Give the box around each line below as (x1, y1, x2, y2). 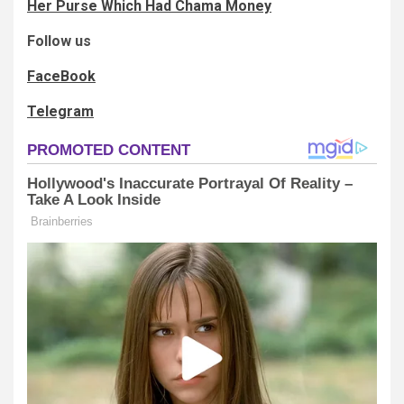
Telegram (27, 102, 94, 120)
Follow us (27, 32, 91, 50)
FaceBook (27, 67, 96, 85)
